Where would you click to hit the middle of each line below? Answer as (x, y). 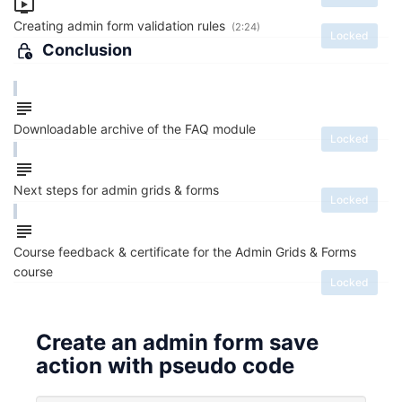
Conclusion (87, 49)
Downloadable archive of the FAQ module (135, 128)
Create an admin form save (177, 342)
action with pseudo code (165, 365)
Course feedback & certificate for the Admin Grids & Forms (185, 251)
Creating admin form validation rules (121, 26)
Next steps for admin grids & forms (116, 190)
